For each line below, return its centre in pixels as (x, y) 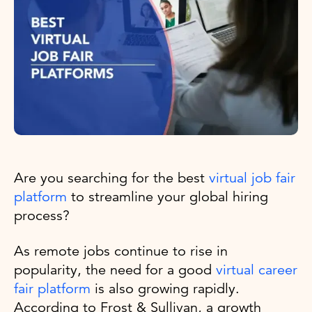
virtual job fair (252, 178)
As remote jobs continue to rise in (121, 251)
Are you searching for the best (111, 178)
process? (44, 215)
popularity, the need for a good (115, 270)
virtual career (257, 270)
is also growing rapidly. (165, 288)
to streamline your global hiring (167, 196)
